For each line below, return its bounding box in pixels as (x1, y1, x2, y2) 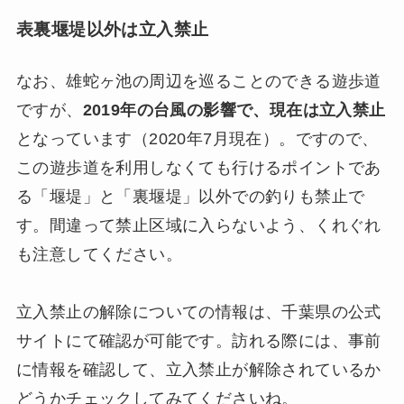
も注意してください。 (15, 245, 182, 264)
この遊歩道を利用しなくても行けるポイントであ (15, 159, 381, 178)
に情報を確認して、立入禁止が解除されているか (15, 361, 381, 380)
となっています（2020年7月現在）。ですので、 (15, 130, 379, 149)
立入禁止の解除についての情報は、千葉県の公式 (15, 303, 381, 322)
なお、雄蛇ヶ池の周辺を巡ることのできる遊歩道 (15, 72, 381, 91)
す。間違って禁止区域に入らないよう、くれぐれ (15, 216, 381, 235)
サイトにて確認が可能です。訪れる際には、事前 (15, 332, 381, 351)
